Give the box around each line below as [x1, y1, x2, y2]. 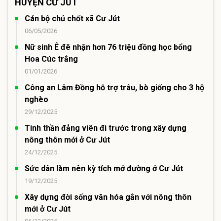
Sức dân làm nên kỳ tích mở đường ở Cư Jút [25, 163, 183, 173]
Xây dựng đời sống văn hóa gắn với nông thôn [25, 192, 191, 202]
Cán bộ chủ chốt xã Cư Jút [25, 13, 120, 23]
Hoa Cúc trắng [25, 54, 78, 64]
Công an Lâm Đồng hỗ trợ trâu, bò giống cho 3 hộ [25, 82, 204, 92]
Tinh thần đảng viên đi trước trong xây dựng [25, 123, 186, 133]
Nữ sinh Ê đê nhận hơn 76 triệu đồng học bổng [25, 42, 192, 52]
